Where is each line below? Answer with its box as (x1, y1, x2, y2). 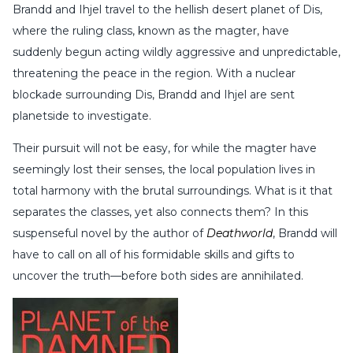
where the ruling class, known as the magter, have (13, 24, 289, 39)
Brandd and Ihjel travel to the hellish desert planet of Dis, (13, 2, 322, 17)
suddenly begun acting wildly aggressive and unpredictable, (13, 45, 340, 60)
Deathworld (206, 226, 273, 241)
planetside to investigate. (13, 109, 151, 124)
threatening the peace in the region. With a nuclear (13, 66, 295, 81)
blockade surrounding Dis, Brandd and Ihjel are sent (13, 87, 295, 102)
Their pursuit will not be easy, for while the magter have (13, 141, 317, 156)
